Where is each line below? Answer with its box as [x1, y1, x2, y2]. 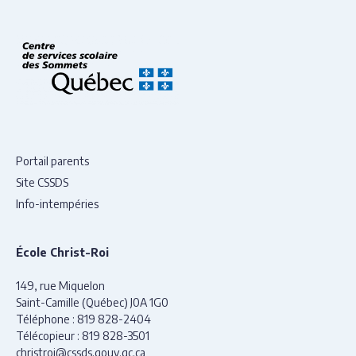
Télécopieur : [16, 329, 82, 342]
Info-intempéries [16, 197, 99, 211]
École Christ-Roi [16, 246, 109, 259]
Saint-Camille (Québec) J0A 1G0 [16, 296, 168, 309]
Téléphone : [16, 312, 77, 326]
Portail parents [16, 154, 89, 168]
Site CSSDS [16, 176, 68, 189]
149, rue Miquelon [16, 279, 105, 292]
